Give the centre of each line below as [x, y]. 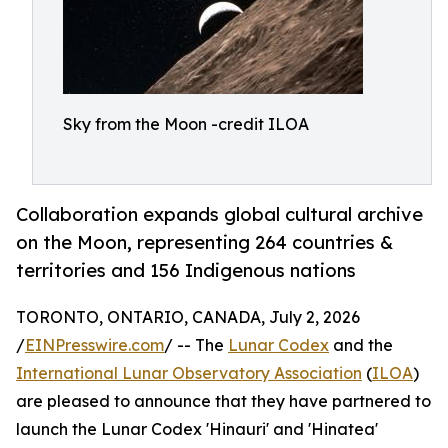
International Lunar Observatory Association [189, 373]
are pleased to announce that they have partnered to [223, 401]
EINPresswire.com [94, 345]
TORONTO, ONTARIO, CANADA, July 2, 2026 [188, 317]
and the [361, 345]
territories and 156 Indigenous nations [186, 270]
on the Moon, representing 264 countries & [204, 242]
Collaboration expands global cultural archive [219, 214]
